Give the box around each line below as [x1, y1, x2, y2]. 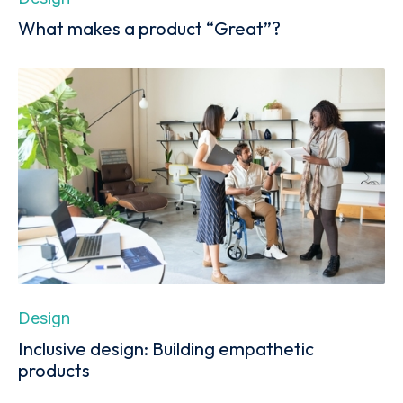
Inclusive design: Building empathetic [18, 336, 314, 360]
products [18, 358, 90, 381]
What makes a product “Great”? [18, 16, 281, 40]
